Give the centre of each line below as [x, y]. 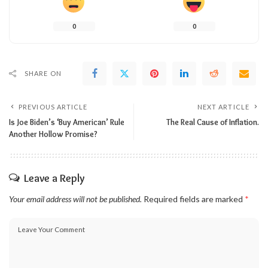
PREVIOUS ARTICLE [53, 106]
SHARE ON [43, 73]
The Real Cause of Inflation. [213, 122]
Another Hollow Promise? [53, 134]
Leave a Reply [54, 178]
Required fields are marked [194, 199]
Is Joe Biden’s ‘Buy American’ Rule [67, 122]
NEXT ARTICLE [223, 106]
